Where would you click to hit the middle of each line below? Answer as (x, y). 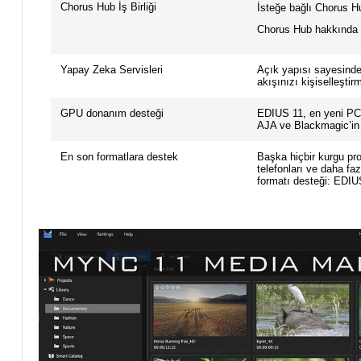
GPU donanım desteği (112, 114)
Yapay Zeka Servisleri (111, 70)
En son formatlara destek (119, 157)
